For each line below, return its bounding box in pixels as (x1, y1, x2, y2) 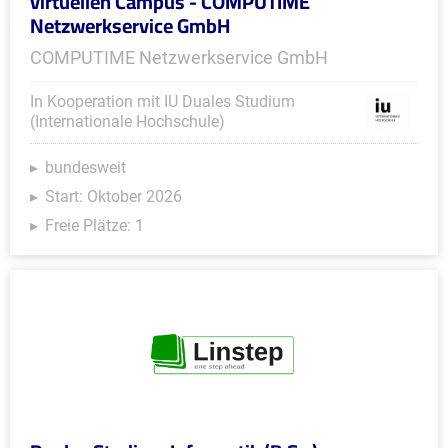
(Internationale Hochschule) (30, 112, 225, 131)
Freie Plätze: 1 (45, 216, 144, 235)
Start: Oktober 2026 (45, 187, 182, 206)
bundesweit (45, 158, 126, 177)
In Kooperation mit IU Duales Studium (30, 92, 295, 111)
